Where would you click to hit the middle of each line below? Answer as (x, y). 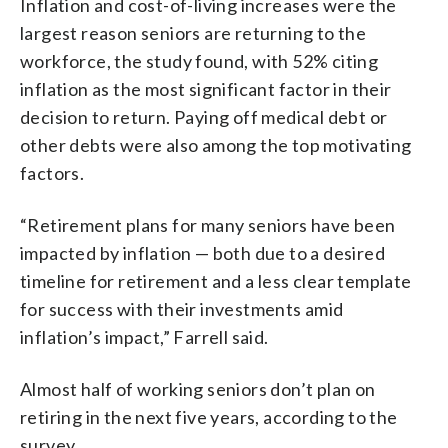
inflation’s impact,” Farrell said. (144, 336)
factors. (52, 172)
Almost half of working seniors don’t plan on (198, 388)
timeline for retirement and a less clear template (216, 280)
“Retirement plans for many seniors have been (208, 224)
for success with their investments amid (182, 308)
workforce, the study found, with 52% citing (199, 60)
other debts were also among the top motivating (216, 144)
